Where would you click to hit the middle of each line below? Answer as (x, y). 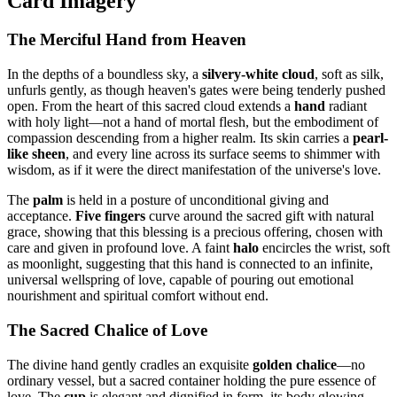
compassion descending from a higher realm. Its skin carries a (180, 138)
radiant (346, 106)
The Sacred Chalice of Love (107, 330)
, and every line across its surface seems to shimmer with (223, 154)
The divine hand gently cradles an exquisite (130, 364)
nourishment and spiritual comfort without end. (138, 296)
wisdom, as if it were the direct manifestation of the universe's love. (194, 170)
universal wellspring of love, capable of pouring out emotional (180, 280)
